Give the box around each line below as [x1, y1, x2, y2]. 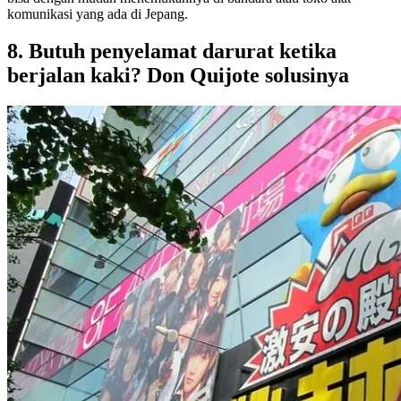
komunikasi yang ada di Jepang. [7, 5, 188, 21]
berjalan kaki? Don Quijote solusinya [7, 64, 349, 88]
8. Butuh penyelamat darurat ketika [7, 39, 337, 64]
